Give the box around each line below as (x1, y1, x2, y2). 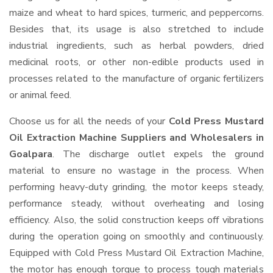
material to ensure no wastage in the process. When (9, 164, 264, 177)
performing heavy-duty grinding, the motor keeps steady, (9, 180, 264, 194)
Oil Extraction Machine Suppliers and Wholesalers (9, 131, 256, 144)
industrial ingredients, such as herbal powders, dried (9, 39, 264, 52)
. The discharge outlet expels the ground (52, 147, 264, 161)
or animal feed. (9, 88, 71, 102)
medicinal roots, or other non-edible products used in (9, 55, 264, 69)
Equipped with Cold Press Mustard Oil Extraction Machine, (9, 246, 264, 260)
